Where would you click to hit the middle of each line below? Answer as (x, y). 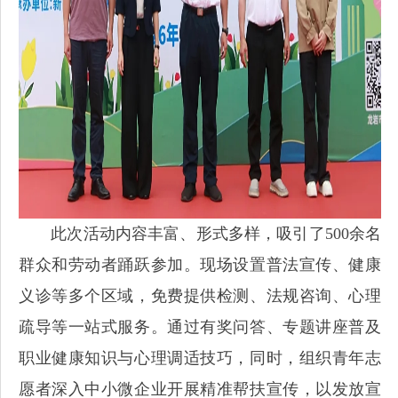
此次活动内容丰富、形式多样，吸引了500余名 (200, 234)
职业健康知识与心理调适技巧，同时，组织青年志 (200, 358)
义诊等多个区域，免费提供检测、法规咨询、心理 (200, 296)
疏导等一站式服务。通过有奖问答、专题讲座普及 (200, 327)
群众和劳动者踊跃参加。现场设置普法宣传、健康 (200, 265)
